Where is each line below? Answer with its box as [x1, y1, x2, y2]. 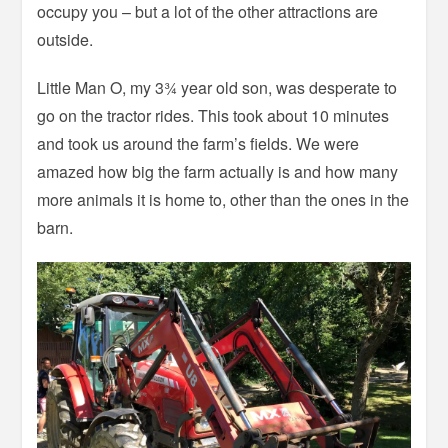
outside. [37, 27, 94, 51]
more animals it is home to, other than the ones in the [37, 187, 410, 211]
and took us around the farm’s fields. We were [37, 131, 360, 155]
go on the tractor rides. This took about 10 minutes [37, 103, 390, 127]
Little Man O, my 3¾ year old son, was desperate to [37, 75, 398, 99]
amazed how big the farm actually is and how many [37, 159, 399, 183]
